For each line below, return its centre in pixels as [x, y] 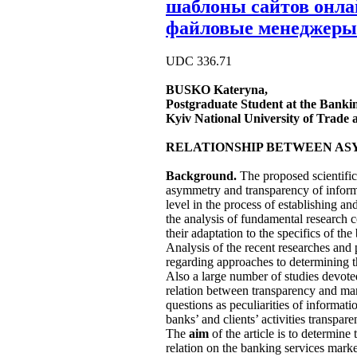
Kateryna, [241, 90]
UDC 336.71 [199, 61]
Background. [201, 176]
